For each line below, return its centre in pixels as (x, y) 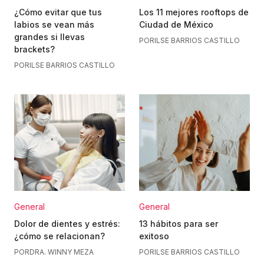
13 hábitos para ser (179, 224)
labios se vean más (54, 24)
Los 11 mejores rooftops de (194, 12)
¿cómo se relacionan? (60, 236)
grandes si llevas (49, 37)
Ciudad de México (176, 24)
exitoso (154, 236)
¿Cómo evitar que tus (58, 12)
